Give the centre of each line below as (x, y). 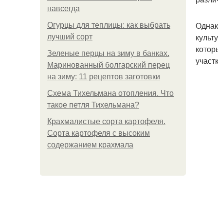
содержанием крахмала (90, 145)
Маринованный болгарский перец (109, 65)
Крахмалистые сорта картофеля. (106, 121)
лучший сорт (70, 37)
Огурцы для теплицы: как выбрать (109, 25)
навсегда (64, 9)
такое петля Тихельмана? (93, 105)
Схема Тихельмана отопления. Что (110, 93)
